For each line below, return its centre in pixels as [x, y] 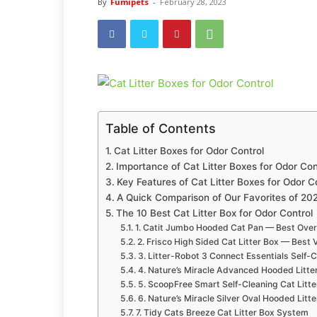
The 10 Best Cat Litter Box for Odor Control [214, 213]
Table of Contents [161, 128]
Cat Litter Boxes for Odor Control [189, 151]
